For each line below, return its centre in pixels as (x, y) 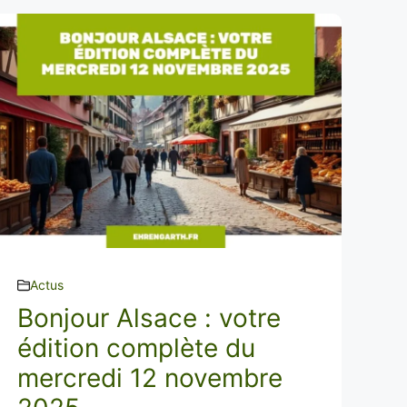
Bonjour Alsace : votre (149, 318)
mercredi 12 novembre (150, 378)
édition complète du (137, 348)
